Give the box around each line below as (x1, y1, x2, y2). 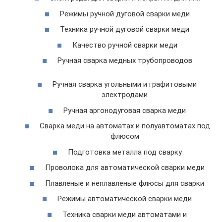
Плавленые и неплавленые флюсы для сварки (45, 178, 204, 188)
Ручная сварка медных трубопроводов (57, 56, 192, 65)
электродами (102, 90, 148, 100)
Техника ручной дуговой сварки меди (60, 25, 189, 34)
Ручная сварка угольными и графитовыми (53, 80, 197, 89)
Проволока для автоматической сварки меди (45, 163, 205, 172)
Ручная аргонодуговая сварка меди (63, 106, 186, 115)
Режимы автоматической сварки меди (57, 194, 192, 204)
